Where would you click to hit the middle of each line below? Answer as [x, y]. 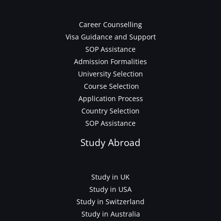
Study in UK [110, 177]
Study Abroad [110, 143]
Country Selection [110, 111]
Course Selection [110, 86]
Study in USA [110, 189]
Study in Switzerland [110, 201]
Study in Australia [110, 214]
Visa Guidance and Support [110, 37]
